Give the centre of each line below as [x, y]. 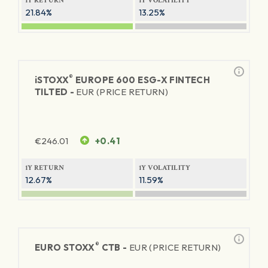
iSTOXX [52, 80]
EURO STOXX [65, 247]
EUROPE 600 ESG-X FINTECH [141, 80]
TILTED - [56, 92]
